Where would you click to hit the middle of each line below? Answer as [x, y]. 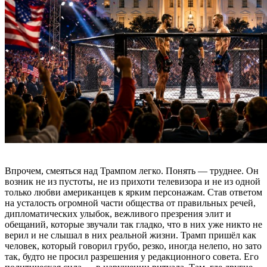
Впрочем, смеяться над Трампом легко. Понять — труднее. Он [132, 170]
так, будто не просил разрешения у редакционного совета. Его [132, 256]
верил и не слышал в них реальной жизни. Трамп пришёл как [131, 235]
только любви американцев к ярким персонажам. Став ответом [133, 192]
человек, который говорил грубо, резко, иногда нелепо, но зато [133, 246]
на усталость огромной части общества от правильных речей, [130, 203]
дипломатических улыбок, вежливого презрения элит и [118, 213]
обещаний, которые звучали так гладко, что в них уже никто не [133, 224]
